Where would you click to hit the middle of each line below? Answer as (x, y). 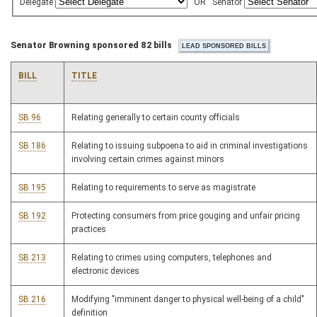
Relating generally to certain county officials (156, 118)
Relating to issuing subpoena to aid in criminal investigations (190, 146)
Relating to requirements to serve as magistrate (163, 188)
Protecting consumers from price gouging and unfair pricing (186, 216)
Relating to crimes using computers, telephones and (172, 258)
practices (89, 230)
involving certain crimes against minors (148, 160)
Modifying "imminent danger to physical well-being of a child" (188, 300)
